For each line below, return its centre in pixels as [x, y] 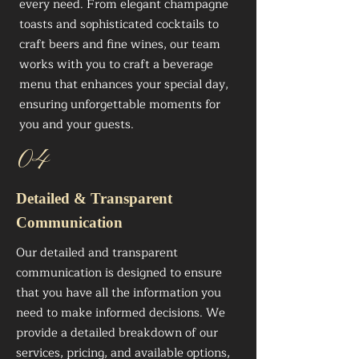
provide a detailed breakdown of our [117, 333]
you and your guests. [77, 125]
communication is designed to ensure [119, 273]
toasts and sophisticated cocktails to [119, 24]
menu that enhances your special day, [124, 85]
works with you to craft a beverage [116, 65]
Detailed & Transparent [94, 198]
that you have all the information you [119, 293]
